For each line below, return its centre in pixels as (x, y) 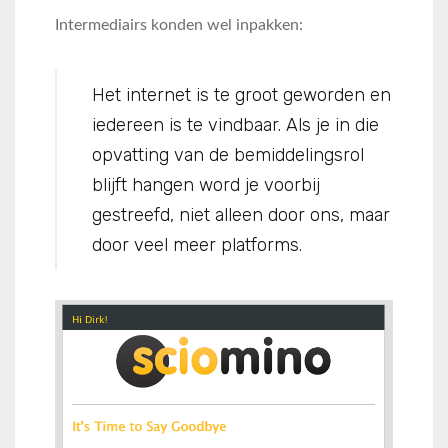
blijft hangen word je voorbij (206, 185)
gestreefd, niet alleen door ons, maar (241, 215)
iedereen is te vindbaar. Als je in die (235, 125)
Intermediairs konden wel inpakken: (179, 25)
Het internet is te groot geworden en (241, 95)
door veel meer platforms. (197, 245)
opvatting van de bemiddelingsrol (228, 155)
